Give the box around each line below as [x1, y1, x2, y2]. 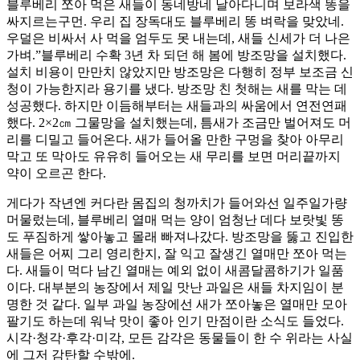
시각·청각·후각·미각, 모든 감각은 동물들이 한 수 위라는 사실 [6, 331, 353, 346]
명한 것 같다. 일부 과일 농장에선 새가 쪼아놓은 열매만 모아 [6, 297, 347, 312]
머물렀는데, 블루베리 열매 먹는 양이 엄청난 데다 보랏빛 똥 [6, 213, 344, 227]
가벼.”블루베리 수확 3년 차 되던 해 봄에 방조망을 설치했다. [6, 48, 346, 63]
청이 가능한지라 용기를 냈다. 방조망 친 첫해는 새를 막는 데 [6, 82, 347, 96]
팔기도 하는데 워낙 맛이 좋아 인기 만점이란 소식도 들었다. [6, 314, 344, 329]
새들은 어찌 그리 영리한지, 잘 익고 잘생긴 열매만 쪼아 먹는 [6, 247, 347, 261]
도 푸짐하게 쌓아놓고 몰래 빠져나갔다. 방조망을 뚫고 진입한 [6, 230, 354, 244]
